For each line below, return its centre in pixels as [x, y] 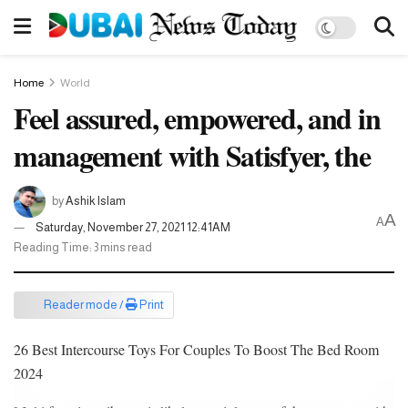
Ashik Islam [96, 200]
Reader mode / [85, 305]
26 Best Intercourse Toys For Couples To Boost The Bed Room [196, 349]
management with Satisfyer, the [192, 155]
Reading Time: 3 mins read [83, 247]
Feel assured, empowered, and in [197, 118]
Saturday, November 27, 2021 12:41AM [133, 227]
